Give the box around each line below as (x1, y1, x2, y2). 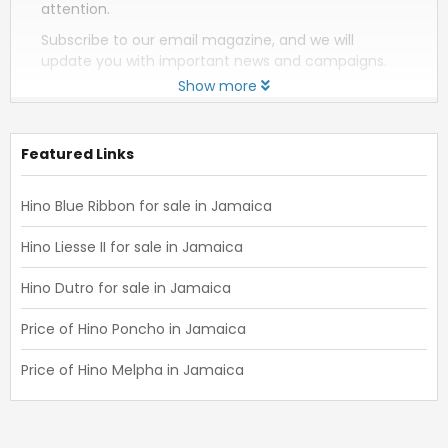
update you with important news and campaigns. (41, 51, 387, 71)
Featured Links (21, 144, 134, 164)
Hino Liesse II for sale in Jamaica (21, 237, 243, 257)
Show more (178, 76, 257, 96)
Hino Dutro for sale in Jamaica (21, 278, 231, 298)
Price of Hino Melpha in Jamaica (21, 360, 244, 380)
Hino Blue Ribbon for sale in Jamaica (21, 196, 272, 216)
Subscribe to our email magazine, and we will (41, 30, 354, 50)
